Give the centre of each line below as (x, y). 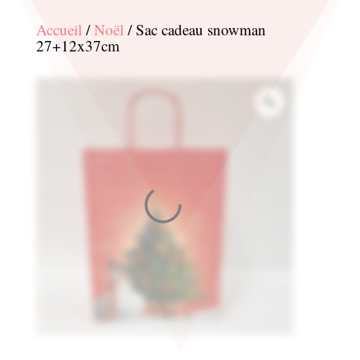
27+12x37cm (78, 45)
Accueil (59, 29)
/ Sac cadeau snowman (194, 29)
